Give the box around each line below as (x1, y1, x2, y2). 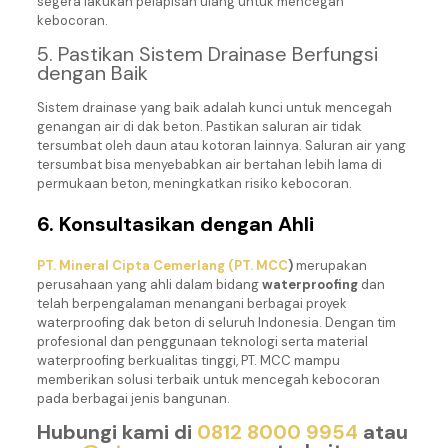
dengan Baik (36, 60, 148, 86)
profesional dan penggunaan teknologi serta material (36, 333, 368, 350)
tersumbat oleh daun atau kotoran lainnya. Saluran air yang (36, 137, 406, 154)
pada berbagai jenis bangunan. (36, 390, 230, 407)
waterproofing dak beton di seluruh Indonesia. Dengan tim (36, 314, 396, 331)
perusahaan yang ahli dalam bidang (36, 276, 262, 293)
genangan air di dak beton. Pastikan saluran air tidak (36, 118, 362, 135)
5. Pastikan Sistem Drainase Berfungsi (36, 41, 378, 67)
